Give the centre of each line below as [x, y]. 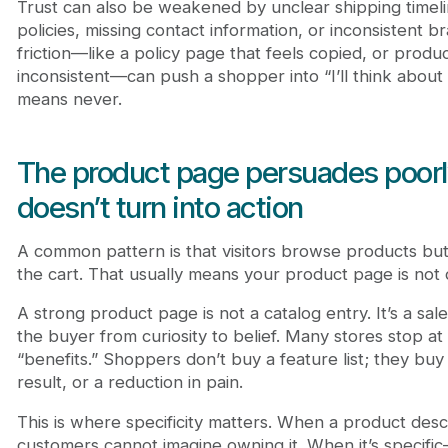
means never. [69, 98]
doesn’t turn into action [159, 207]
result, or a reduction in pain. [129, 382]
